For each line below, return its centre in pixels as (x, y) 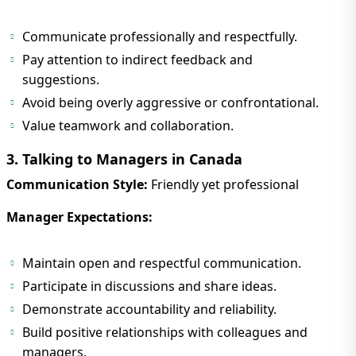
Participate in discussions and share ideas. (149, 286)
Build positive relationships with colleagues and (165, 332)
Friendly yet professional (223, 184)
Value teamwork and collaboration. (128, 125)
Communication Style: (77, 184)
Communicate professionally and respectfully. (160, 36)
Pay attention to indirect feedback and (137, 59)
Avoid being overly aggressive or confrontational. (170, 102)
